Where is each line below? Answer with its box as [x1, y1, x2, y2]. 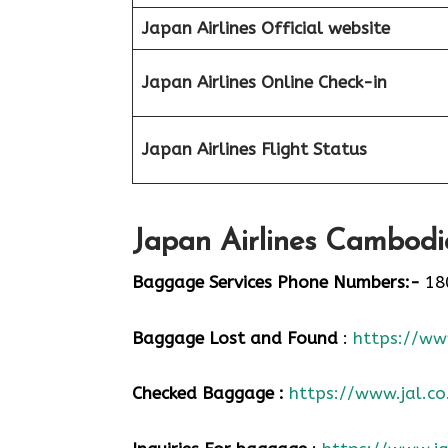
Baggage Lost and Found [132, 327, 338, 348]
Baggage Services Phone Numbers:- [132, 272, 420, 292]
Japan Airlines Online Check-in [141, 71, 387, 92]
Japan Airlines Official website [141, 17, 390, 38]
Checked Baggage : [132, 383, 289, 403]
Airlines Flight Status [196, 138, 367, 159]
